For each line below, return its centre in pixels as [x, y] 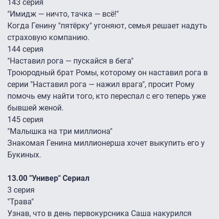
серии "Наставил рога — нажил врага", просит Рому [101, 85]
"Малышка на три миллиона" [60, 131]
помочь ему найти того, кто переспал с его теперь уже [107, 96]
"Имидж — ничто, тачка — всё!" [63, 14]
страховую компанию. [48, 38]
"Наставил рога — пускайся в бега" [70, 61]
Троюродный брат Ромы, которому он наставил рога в [108, 73]
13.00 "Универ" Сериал [48, 178]
